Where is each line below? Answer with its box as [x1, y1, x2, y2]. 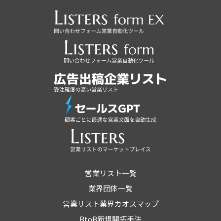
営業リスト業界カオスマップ [62, 198, 159, 209]
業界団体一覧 [88, 183, 133, 193]
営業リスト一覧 [84, 168, 137, 178]
